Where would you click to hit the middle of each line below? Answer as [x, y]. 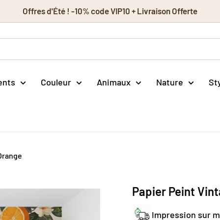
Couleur [56, 82]
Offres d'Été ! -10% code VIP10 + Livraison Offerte [110, 11]
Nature [170, 82]
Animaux [114, 82]
